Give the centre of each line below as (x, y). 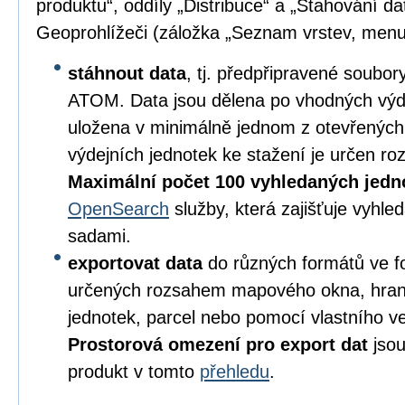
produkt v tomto (134, 372)
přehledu (235, 372)
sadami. (99, 236)
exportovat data (135, 263)
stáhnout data (127, 73)
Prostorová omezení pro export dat (218, 344)
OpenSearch (118, 209)
